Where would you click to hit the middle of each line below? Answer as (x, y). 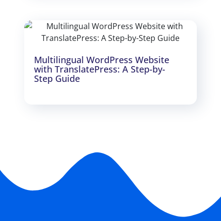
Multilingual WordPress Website (102, 59)
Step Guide (57, 78)
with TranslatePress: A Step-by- (100, 69)
